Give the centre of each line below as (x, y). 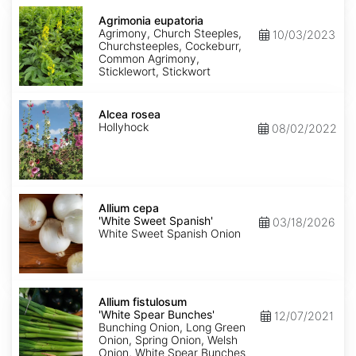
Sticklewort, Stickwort (155, 72)
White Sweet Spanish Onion (170, 234)
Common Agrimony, (149, 59)
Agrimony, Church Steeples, (170, 33)
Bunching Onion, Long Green (172, 327)
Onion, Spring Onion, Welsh (168, 340)
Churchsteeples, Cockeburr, (170, 46)
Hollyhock (124, 127)
